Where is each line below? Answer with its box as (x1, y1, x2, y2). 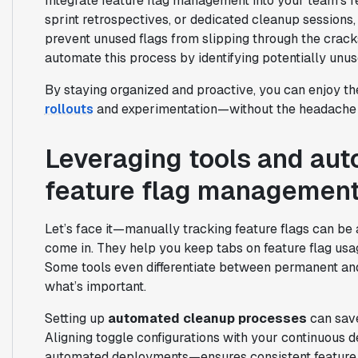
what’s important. (44, 277, 146, 295)
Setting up (44, 309, 108, 327)
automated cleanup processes (107, 309, 307, 327)
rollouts (44, 100, 93, 117)
